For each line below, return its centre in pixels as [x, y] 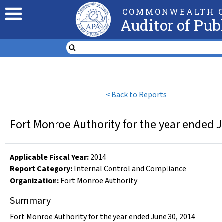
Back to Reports [139, 94]
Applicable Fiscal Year [48, 157]
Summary [30, 201]
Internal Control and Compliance [130, 169]
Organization [33, 181]
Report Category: [41, 169]
